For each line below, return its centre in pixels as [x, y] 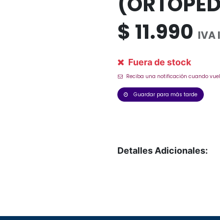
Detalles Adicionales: [163, 150]
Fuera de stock [159, 62]
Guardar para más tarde [165, 94]
